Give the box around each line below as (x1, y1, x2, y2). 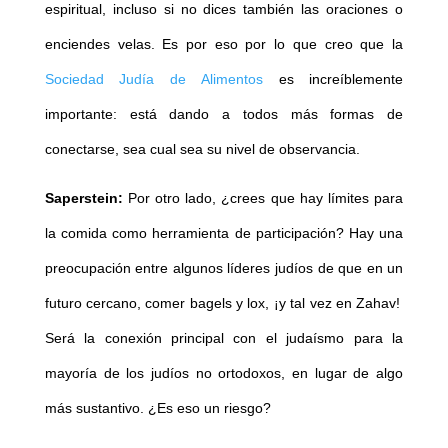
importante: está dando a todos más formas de (44, 106, 404, 123)
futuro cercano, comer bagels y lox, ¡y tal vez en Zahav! (44, 295, 404, 312)
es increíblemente (262, 71, 404, 88)
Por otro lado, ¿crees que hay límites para (122, 190, 404, 207)
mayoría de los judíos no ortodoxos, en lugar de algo (44, 365, 404, 382)
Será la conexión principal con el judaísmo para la (44, 330, 404, 347)
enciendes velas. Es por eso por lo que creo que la (44, 36, 404, 53)
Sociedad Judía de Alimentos (44, 71, 263, 88)
